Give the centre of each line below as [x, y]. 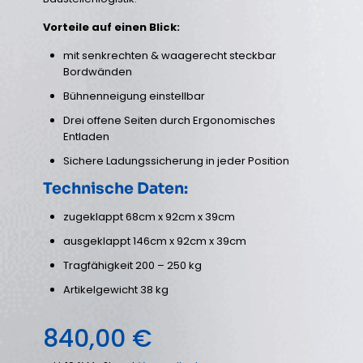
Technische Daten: [115, 189]
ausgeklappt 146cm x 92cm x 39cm [155, 241]
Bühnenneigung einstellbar [134, 96]
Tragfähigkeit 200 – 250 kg [132, 266]
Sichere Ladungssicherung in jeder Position [176, 161]
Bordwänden [98, 72]
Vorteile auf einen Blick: [111, 28]
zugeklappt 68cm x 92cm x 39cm [149, 217]
